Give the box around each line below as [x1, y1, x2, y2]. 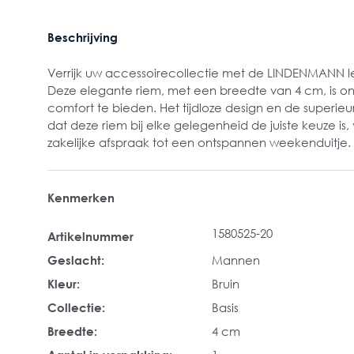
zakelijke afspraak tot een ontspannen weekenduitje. [47, 135, 351, 149]
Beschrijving [47, 30, 118, 44]
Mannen [212, 253, 260, 267]
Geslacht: [47, 253, 104, 267]
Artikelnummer [47, 229, 134, 243]
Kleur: [47, 277, 80, 291]
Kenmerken [47, 190, 115, 205]
